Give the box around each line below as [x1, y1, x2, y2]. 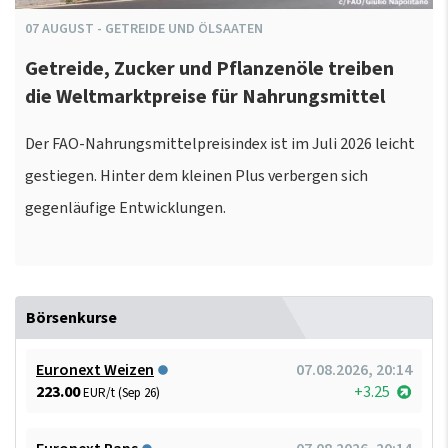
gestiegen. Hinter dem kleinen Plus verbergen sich [25, 164, 368, 187]
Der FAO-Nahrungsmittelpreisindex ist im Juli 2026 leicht [25, 132, 415, 155]
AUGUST [42, 18, 94, 39]
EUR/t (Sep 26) [83, 383, 160, 402]
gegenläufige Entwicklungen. [25, 196, 226, 219]
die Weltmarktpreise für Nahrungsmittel [25, 83, 385, 112]
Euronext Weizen [36, 358, 154, 381]
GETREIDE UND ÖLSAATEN [105, 18, 263, 39]
